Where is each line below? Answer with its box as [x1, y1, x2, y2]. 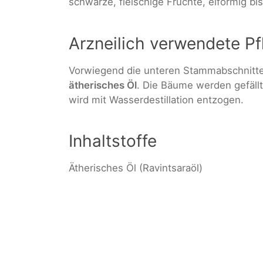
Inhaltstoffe [69, 131, 157, 151]
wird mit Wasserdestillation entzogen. [69, 93, 244, 106]
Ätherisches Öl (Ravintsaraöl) [69, 162, 203, 174]
